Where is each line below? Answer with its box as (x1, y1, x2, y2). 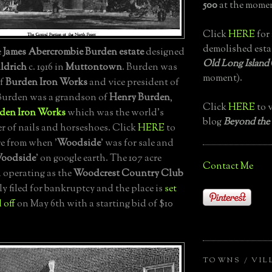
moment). (203, 71, 242, 86)
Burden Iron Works (5, 76, 87, 90)
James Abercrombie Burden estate (3, 46, 144, 60)
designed (144, 46, 185, 60)
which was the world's (66, 106, 164, 121)
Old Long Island (203, 56, 269, 71)
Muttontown (66, 61, 122, 75)
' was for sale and (101, 137, 174, 151)
